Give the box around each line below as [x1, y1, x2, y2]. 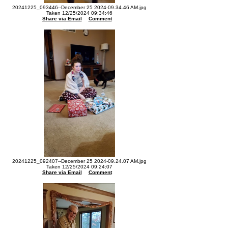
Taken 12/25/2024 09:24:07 [46, 164, 112, 169]
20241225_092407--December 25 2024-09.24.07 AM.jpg [12, 158, 147, 164]
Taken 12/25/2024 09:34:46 [46, 10, 112, 16]
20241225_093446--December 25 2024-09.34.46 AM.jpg [12, 5, 147, 10]
